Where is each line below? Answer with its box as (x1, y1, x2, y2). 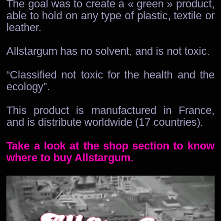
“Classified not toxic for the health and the (6, 68, 215, 81)
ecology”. (6, 80, 50, 93)
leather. (6, 21, 42, 34)
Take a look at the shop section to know (6, 139, 215, 152)
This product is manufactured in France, (6, 104, 215, 116)
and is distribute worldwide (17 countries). (6, 115, 204, 128)
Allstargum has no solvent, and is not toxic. (6, 44, 210, 57)
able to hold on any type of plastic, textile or (6, 9, 215, 22)
